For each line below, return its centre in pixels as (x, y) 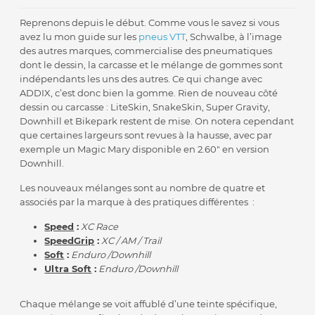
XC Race (100, 227)
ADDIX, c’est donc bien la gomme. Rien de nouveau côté (149, 93)
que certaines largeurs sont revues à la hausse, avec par (146, 135)
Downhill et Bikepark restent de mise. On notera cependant (157, 121)
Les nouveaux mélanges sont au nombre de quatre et (143, 188)
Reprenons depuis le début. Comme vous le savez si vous (150, 23)
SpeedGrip (70, 241)
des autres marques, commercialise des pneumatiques (146, 51)
